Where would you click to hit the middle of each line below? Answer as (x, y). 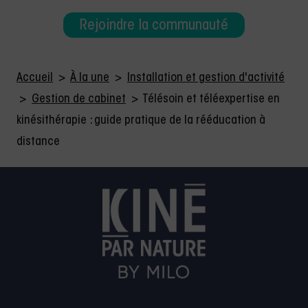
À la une (90, 78)
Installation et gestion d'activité (206, 78)
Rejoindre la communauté (154, 26)
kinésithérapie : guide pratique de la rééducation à (141, 121)
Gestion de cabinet (79, 99)
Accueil (35, 78)
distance (38, 142)
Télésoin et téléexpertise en (211, 99)
